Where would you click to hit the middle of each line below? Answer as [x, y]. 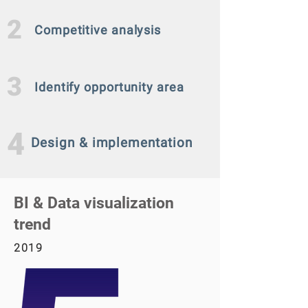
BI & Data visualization [94, 203]
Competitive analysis [98, 30]
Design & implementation [112, 143]
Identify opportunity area [109, 87]
